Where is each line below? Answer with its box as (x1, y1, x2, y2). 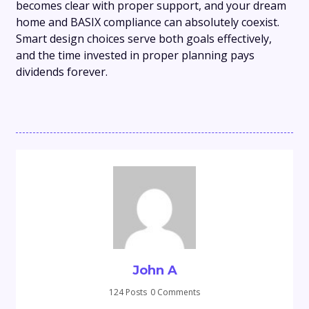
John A (132, 262, 177, 278)
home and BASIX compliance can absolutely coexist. (16, 14, 279, 30)
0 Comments (150, 286, 200, 298)
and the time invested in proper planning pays (16, 47, 255, 63)
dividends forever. (16, 63, 108, 79)
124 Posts (109, 286, 147, 298)
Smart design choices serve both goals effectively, (16, 30, 272, 46)
